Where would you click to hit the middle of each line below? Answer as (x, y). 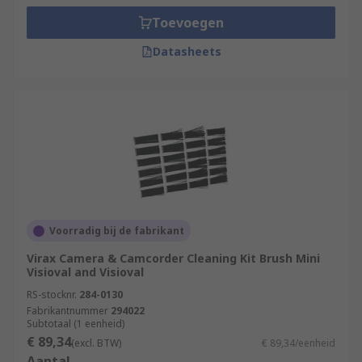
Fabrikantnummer (67, 311)
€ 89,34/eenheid (299, 343)
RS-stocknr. (52, 295)
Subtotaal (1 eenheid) (76, 324)
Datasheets (187, 51)
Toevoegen (187, 23)
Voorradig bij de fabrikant (117, 231)
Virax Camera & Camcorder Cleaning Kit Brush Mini (173, 258)
